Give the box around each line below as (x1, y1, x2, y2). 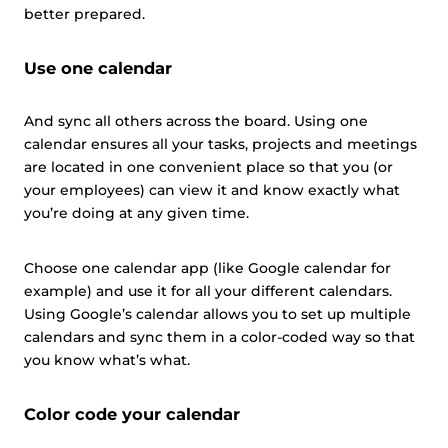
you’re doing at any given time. (24, 204, 249, 222)
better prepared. (24, 5, 145, 23)
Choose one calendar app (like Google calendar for (24, 259, 391, 277)
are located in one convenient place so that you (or (24, 158, 393, 176)
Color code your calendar (24, 404, 240, 424)
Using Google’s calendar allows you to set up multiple (24, 305, 411, 323)
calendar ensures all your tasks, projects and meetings (24, 135, 417, 153)
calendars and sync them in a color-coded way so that (24, 328, 415, 346)
